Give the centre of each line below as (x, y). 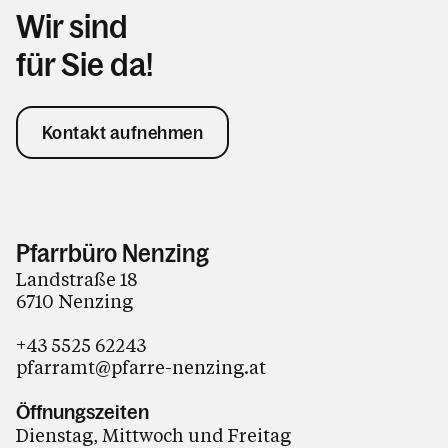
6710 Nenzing (74, 301)
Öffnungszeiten (82, 412)
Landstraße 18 (76, 279)
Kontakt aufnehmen (122, 132)
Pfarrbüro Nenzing (112, 253)
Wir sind (72, 27)
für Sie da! (84, 65)
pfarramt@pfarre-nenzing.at (141, 367)
